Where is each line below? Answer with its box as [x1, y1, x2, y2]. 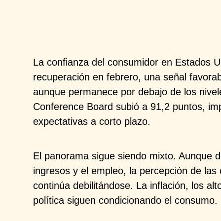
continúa [33, 180, 74, 191]
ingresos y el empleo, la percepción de [33, 165, 205, 176]
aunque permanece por [33, 86, 139, 97]
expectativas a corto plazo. [33, 115, 151, 127]
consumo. [175, 194, 218, 206]
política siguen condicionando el [33, 194, 175, 206]
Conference [33, 101, 84, 112]
